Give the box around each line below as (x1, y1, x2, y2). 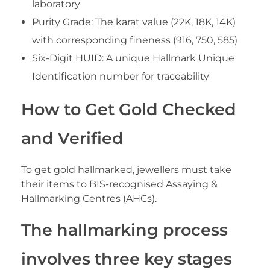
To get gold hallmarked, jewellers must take (21, 163, 231, 175)
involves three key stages (21, 248, 232, 269)
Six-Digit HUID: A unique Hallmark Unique (31, 52, 234, 64)
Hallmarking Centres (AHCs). (21, 192, 157, 204)
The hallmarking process (21, 219, 228, 240)
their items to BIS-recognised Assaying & (21, 178, 218, 190)
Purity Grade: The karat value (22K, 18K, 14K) (31, 16, 236, 28)
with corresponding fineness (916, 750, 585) (31, 34, 237, 46)
